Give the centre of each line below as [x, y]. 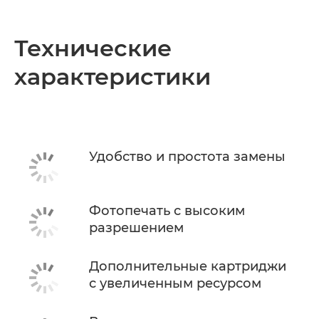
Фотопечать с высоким [167, 211]
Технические [93, 48]
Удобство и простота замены [187, 156]
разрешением [136, 228]
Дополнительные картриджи [188, 267]
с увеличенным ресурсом [175, 284]
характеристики [113, 76]
